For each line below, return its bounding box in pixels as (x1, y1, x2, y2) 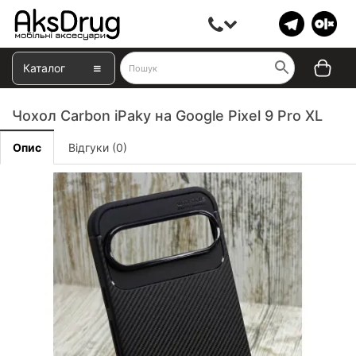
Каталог (23, 60, 65, 75)
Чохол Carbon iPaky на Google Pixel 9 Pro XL (12, 107, 323, 124)
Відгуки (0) (68, 141, 127, 154)
